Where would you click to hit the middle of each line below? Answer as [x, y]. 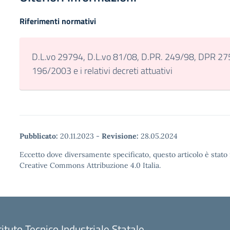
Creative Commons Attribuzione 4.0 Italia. [90, 165]
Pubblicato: [39, 136]
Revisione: [120, 136]
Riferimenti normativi [58, 21]
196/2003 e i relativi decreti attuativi [102, 71]
